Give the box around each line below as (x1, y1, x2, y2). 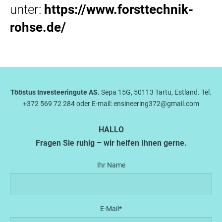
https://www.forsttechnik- (44, 2, 193, 17)
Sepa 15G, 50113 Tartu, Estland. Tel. (100, 88, 212, 96)
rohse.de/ (10, 20, 66, 35)
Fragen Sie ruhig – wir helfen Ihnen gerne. (35, 138, 187, 148)
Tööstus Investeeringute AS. (10, 88, 100, 96)
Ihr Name (97, 161, 125, 169)
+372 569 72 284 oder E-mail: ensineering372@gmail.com (23, 100, 199, 108)
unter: (10, 2, 44, 17)
